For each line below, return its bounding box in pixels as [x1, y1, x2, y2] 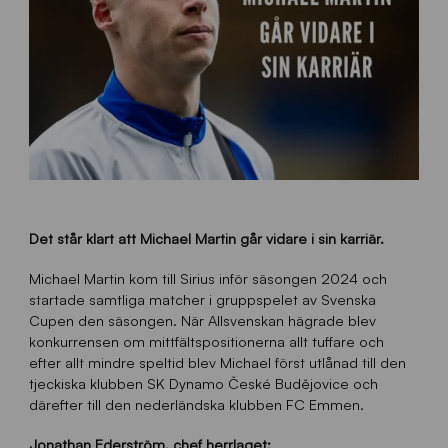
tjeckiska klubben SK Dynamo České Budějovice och [28, 374, 378, 393]
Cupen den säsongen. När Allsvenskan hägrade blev [28, 311, 376, 330]
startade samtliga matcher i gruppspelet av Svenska [28, 290, 376, 309]
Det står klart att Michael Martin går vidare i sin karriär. [28, 229, 384, 248]
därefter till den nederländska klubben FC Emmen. [28, 395, 364, 414]
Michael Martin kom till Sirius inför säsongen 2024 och [28, 269, 387, 288]
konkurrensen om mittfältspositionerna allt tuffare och [28, 332, 384, 351]
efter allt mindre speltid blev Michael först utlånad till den [28, 353, 406, 372]
